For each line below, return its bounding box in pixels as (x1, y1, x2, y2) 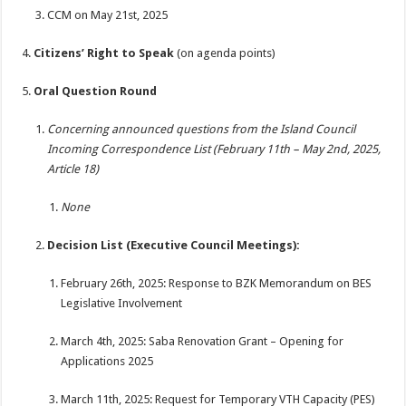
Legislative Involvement (61, 296, 183, 310)
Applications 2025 (61, 354, 154, 368)
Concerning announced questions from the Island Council (47, 122, 356, 136)
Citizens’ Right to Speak (34, 46, 175, 60)
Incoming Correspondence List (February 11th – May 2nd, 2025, (47, 142, 382, 156)
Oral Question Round (34, 84, 158, 98)
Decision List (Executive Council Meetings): (47, 238, 301, 252)
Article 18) (47, 162, 100, 176)
